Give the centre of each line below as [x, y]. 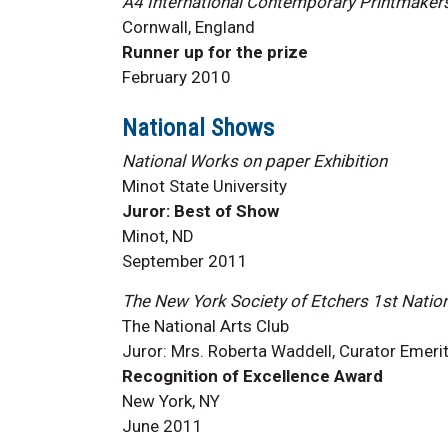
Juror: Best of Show [200, 210]
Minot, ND [158, 235]
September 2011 [185, 260]
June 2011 [162, 425]
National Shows [198, 127]
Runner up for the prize [215, 51]
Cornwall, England [188, 26]
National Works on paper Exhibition [254, 160]
